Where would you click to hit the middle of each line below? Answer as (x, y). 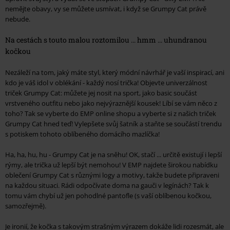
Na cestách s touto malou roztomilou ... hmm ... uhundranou (106, 40)
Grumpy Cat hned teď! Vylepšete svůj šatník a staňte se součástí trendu (113, 123)
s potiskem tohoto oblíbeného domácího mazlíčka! (82, 134)
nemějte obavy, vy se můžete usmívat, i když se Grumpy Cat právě (106, 8)
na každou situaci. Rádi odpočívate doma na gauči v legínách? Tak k (107, 185)
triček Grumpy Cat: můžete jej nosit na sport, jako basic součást (101, 93)
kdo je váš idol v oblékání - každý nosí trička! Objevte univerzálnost (106, 82)
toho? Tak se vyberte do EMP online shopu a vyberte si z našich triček (111, 113)
